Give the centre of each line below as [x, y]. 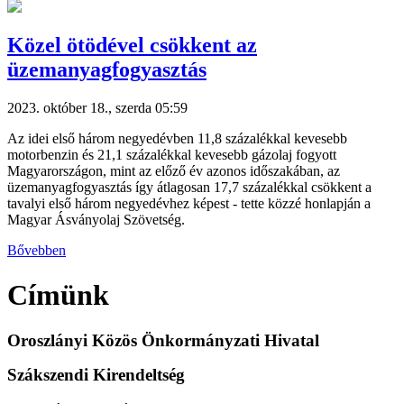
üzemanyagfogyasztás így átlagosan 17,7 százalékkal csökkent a [189, 188]
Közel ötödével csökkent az [132, 46]
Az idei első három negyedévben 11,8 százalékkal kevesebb [177, 139]
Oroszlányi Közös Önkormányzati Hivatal [163, 341]
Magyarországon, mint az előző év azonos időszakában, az [174, 171]
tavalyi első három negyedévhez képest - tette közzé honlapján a [189, 204]
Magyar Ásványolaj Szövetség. [96, 220]
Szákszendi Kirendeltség [96, 375]
